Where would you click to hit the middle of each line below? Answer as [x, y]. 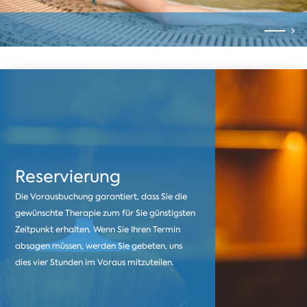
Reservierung [68, 177]
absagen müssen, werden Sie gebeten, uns [99, 246]
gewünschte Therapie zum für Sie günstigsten [106, 213]
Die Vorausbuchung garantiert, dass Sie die [101, 197]
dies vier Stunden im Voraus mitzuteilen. [95, 263]
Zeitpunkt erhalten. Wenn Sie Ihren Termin [98, 230]
